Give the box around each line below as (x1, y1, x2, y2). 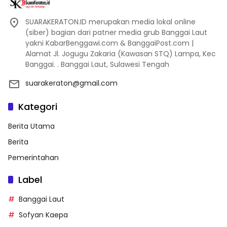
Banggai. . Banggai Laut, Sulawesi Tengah (25, 59, 169, 69)
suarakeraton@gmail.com (25, 78, 118, 88)
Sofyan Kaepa (19, 209, 68, 220)
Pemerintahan (8, 152, 59, 163)
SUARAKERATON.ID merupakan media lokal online (25, 16, 196, 27)
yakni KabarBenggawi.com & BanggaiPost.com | (25, 37, 194, 48)
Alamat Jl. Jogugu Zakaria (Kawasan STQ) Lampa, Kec (25, 48, 216, 59)
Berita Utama (8, 121, 55, 131)
